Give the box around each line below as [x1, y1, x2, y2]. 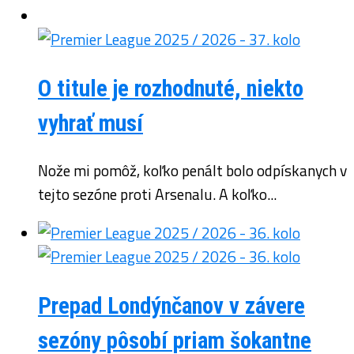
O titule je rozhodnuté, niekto [38, 74, 303, 102]
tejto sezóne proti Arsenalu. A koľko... [38, 182, 277, 206]
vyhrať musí [38, 109, 143, 137]
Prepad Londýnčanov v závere [38, 292, 305, 320]
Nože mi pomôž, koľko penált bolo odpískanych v [38, 158, 347, 183]
